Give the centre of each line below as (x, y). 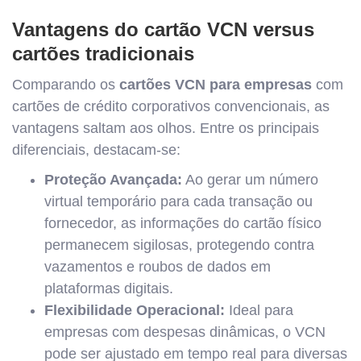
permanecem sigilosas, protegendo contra (179, 245)
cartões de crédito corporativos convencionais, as (171, 106)
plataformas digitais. (109, 288)
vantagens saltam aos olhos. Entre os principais (166, 128)
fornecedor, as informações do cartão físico (183, 223)
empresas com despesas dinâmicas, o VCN (185, 332)
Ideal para (259, 310)
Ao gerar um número (250, 180)
